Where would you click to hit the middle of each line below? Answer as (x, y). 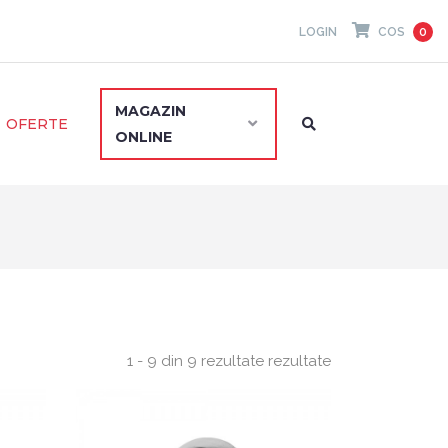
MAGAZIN (150, 111)
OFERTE (36, 124)
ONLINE (143, 137)
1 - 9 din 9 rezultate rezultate (229, 361)
